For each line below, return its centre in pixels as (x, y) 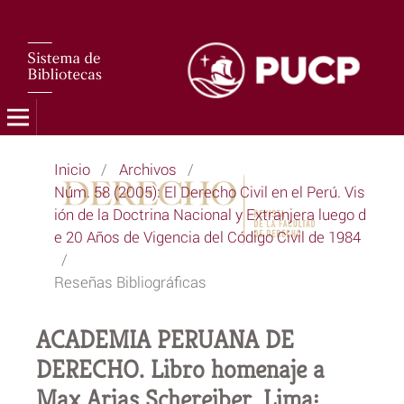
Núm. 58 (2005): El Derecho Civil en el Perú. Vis (209, 191)
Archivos (147, 169)
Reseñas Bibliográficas (130, 281)
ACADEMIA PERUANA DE (165, 339)
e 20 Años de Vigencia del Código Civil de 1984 (207, 236)
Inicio (72, 169)
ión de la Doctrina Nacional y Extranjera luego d (210, 214)
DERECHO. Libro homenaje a (180, 369)
